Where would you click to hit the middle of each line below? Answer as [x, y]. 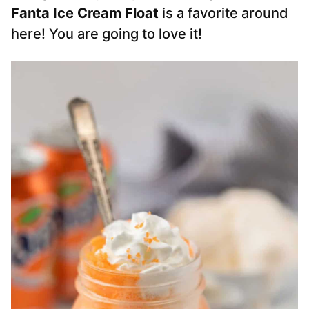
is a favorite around [225, 13]
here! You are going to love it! [107, 34]
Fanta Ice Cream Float [87, 13]
